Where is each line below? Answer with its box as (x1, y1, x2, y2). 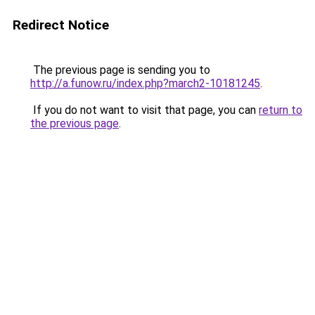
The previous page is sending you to (30, 63, 210, 77)
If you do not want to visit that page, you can (30, 103, 259, 117)
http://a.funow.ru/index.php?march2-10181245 (30, 77, 260, 90)
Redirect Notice (13, 17, 109, 33)
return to (259, 103, 302, 117)
